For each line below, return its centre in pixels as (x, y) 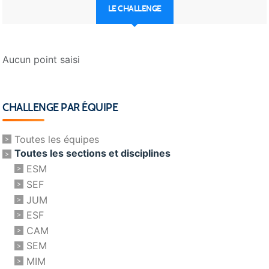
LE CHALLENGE (134, 8)
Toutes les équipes (57, 139)
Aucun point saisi (41, 59)
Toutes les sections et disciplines (92, 153)
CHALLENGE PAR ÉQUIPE (60, 107)
